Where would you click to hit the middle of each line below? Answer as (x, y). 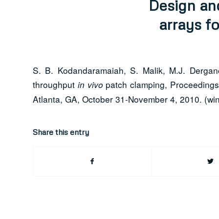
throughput (55, 85)
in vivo (90, 85)
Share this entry (61, 132)
